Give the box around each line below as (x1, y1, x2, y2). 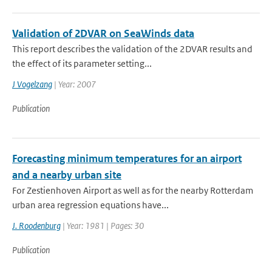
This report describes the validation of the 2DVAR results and (12, 43, 253, 55)
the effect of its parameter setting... (12, 58, 152, 69)
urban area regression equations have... (12, 199, 169, 211)
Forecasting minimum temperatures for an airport (12, 152, 242, 165)
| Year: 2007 (52, 78, 96, 90)
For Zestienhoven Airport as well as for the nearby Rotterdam (12, 185, 253, 196)
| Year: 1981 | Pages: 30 (61, 220, 144, 231)
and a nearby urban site (12, 168, 121, 182)
